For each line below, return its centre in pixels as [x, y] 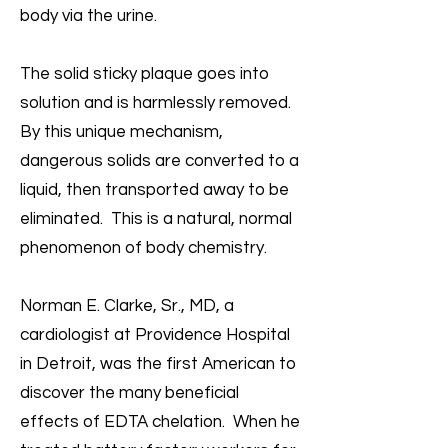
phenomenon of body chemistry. [143, 248]
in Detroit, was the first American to [158, 364]
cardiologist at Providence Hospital [155, 335]
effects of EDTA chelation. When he [160, 422]
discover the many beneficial [129, 393]
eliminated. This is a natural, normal [156, 219]
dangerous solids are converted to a [159, 161]
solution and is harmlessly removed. [157, 103]
